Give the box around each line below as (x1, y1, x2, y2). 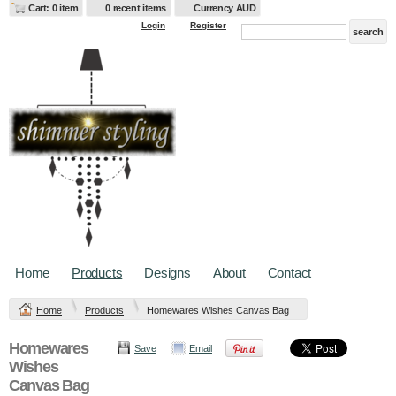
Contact (267, 265, 312, 280)
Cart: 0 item (28, 3, 79, 13)
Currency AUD (194, 3, 256, 13)
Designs (144, 265, 191, 280)
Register (190, 20, 226, 30)
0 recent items (105, 3, 167, 13)
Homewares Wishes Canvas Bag (147, 305, 289, 316)
